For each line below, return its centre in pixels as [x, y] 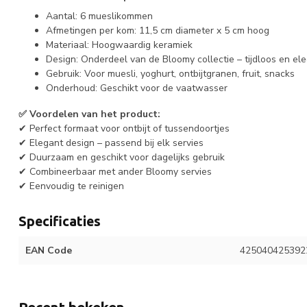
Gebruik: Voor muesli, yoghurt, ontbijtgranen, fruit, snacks [170, 74]
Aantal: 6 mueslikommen [99, 16]
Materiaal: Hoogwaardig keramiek [119, 45]
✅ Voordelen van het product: [89, 114]
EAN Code [49, 251]
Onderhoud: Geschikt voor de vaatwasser [137, 88]
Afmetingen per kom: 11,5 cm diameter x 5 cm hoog [158, 31]
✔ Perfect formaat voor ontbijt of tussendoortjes [124, 129]
